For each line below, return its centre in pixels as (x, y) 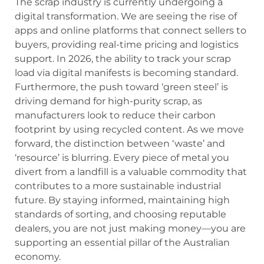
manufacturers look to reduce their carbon (115, 115)
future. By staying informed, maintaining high (122, 200)
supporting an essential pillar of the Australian (122, 243)
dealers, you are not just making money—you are (130, 229)
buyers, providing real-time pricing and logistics (127, 45)
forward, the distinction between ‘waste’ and (120, 144)
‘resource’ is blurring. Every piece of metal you (122, 158)
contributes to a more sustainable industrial (118, 186)
